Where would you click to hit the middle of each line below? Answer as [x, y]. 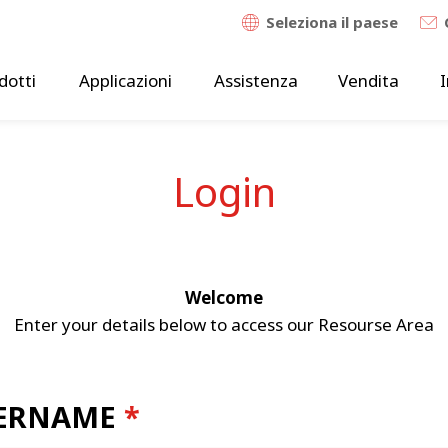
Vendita [368, 80]
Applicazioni [125, 80]
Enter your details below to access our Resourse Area [224, 324]
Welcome [224, 297]
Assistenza [255, 80]
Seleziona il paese [332, 21]
